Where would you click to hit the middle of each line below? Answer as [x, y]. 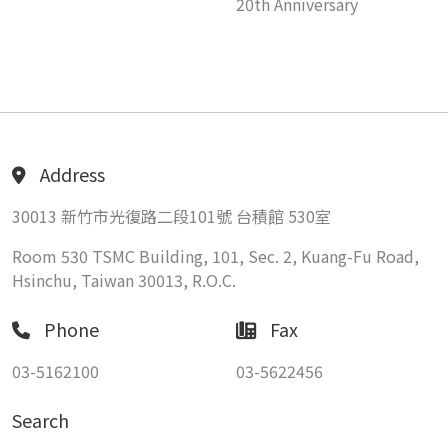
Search [40, 419]
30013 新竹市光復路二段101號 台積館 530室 [171, 215]
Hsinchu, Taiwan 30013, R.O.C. [124, 279]
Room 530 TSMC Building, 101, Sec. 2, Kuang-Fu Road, [215, 255]
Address [72, 173]
